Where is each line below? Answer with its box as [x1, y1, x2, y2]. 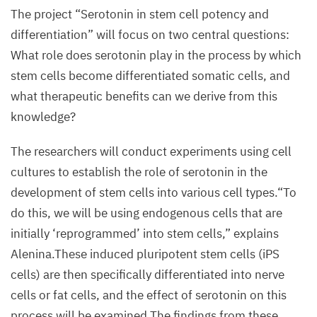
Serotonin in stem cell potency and [81, 6, 269, 22]
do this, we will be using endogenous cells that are [11, 204, 282, 221]
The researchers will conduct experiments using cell [11, 143, 292, 159]
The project [11, 6, 75, 22]
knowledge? [11, 108, 76, 125]
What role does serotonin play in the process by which [11, 47, 301, 63]
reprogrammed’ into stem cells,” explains [56, 225, 279, 241]
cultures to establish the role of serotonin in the [11, 163, 267, 180]
